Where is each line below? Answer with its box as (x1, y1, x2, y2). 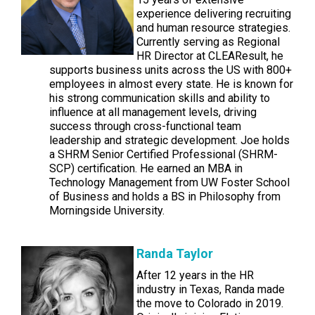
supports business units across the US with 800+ (49, 63, 292, 77)
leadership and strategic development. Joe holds (49, 134, 290, 147)
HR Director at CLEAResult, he (136, 49, 283, 63)
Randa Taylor (136, 246, 213, 261)
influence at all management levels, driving (49, 105, 257, 119)
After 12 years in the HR (136, 269, 254, 282)
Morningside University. (49, 204, 165, 217)
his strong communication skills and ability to (49, 91, 270, 105)
